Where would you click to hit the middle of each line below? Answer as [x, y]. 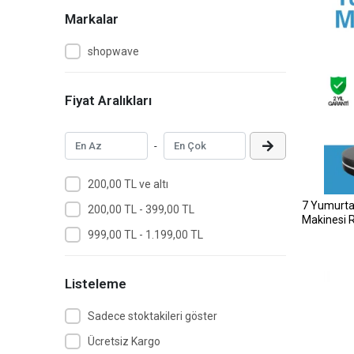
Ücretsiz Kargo [124, 341]
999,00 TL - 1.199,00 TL [145, 234]
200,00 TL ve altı [128, 184]
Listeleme [96, 284]
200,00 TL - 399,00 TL [141, 209]
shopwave [113, 51]
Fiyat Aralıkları [108, 100]
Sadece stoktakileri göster [152, 316]
